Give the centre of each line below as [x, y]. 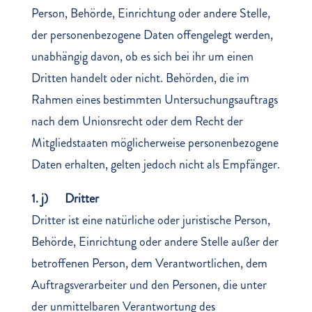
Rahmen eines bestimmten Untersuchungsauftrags [154, 100]
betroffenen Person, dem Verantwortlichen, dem [149, 263]
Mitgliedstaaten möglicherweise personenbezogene [155, 143]
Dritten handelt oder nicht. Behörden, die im [140, 78]
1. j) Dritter [65, 198]
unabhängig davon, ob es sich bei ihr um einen [142, 56]
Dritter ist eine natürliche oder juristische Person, [150, 220]
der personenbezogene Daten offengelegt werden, [152, 35]
